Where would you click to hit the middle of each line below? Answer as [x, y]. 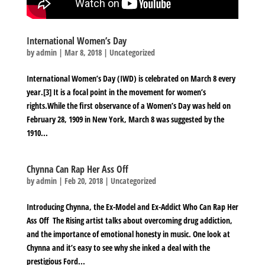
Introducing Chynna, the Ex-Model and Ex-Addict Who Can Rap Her [132, 207]
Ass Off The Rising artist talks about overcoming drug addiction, [129, 221]
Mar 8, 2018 [83, 53]
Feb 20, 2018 [83, 181]
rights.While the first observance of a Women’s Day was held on [128, 106]
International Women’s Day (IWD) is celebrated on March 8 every [131, 79]
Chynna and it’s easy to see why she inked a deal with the [118, 248]
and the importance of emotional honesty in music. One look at [128, 234]
